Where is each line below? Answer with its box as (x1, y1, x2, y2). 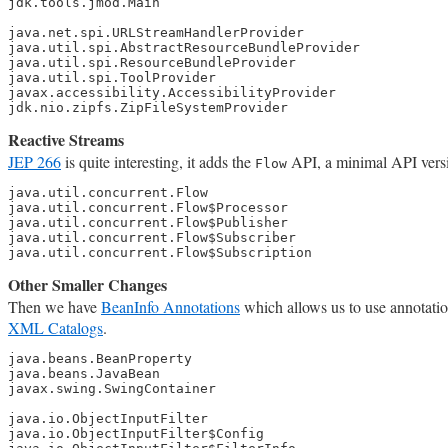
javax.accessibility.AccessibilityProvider (8, 85, 336, 101)
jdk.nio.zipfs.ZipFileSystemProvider (8, 100, 288, 116)
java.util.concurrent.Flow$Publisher (8, 215, 288, 231)
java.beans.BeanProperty (8, 351, 192, 367)
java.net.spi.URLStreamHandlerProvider (8, 25, 304, 41)
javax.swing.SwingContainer (8, 381, 216, 397)
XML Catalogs (8, 317, 103, 339)
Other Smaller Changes (8, 273, 167, 297)
